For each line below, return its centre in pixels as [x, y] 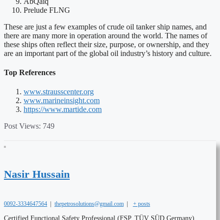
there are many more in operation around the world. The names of [106, 35]
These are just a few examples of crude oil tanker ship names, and [105, 27]
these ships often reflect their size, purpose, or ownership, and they [107, 44]
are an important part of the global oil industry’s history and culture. [108, 53]
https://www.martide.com [63, 110]
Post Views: [22, 126]
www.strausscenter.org [59, 92]
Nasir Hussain [37, 174]
